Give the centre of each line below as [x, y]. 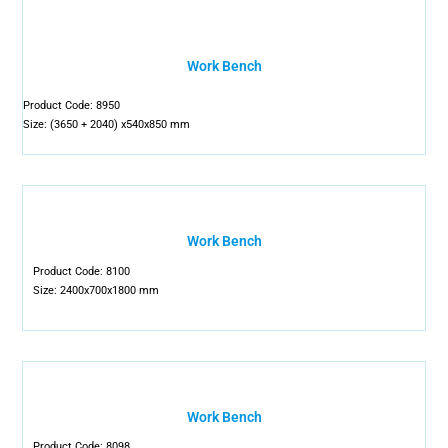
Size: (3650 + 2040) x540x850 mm [107, 124]
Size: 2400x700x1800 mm [96, 290]
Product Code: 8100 [82, 271]
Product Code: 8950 [72, 105]
